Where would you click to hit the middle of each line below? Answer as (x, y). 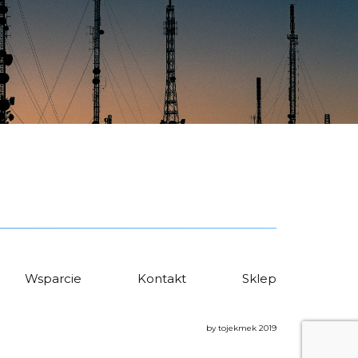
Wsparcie (53, 278)
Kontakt (162, 278)
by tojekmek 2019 (241, 328)
